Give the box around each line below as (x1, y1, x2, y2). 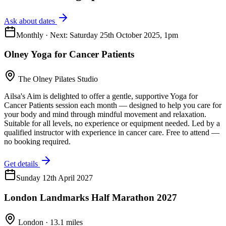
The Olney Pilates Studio (18, 75, 98, 84)
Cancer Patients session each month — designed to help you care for (4, 101, 221, 110)
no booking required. (4, 137, 71, 146)
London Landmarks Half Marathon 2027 (4, 192, 177, 203)
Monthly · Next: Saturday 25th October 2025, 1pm (16, 30, 178, 39)
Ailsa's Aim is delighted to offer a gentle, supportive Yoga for (4, 92, 198, 101)
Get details (4, 159, 40, 168)
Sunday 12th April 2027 (16, 174, 93, 183)
